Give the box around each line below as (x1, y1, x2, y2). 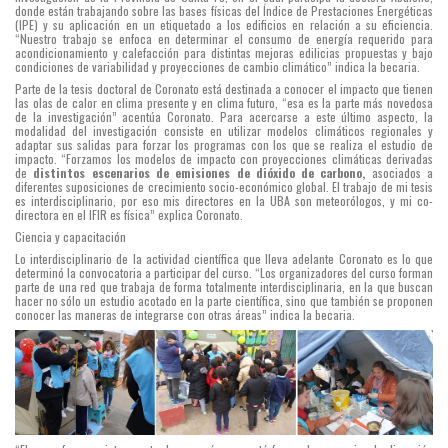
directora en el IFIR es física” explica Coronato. (15, 205, 243, 223)
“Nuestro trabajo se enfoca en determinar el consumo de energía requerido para (15, 29, 433, 47)
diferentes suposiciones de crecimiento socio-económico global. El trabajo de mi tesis (15, 177, 433, 195)
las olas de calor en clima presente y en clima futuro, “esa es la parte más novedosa (15, 93, 433, 111)
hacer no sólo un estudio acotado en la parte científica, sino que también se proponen (15, 291, 433, 309)
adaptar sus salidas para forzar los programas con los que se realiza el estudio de (15, 135, 433, 153)
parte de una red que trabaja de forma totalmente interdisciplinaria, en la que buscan (15, 277, 433, 295)
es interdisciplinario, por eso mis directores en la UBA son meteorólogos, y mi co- (15, 191, 433, 209)
